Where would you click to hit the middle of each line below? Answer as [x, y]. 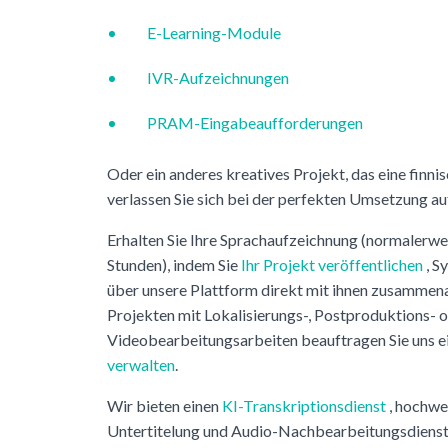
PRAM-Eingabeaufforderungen [255, 122]
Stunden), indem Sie [174, 264]
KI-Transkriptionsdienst [304, 405]
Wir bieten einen [164, 405]
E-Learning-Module [214, 32]
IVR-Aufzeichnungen [218, 77]
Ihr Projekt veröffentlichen [332, 264]
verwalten [141, 364]
